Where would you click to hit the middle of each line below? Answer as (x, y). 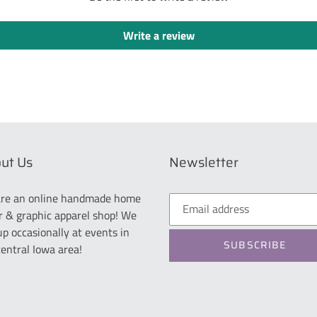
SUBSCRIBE (255, 245)
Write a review (158, 35)
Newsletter (204, 162)
